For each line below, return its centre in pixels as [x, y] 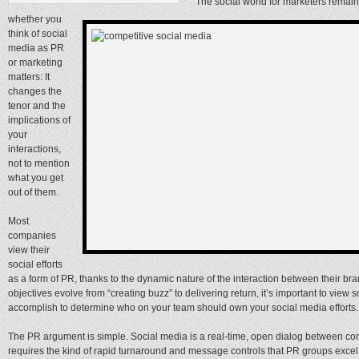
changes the [35, 91]
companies [32, 235]
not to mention [39, 163]
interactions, [34, 149]
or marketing [35, 62]
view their [29, 250]
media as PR [36, 48]
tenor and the [37, 105]
